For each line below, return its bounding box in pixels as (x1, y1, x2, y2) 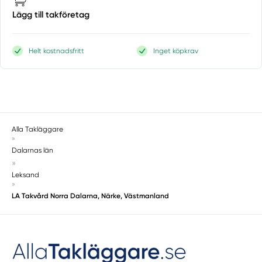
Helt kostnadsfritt (29, 47, 85, 56)
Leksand (12, 170, 40, 179)
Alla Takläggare (12, 125, 64, 133)
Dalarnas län (12, 146, 54, 154)
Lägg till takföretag (12, 9, 90, 20)
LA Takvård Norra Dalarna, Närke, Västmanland (12, 191, 170, 200)
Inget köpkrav (153, 47, 199, 56)
